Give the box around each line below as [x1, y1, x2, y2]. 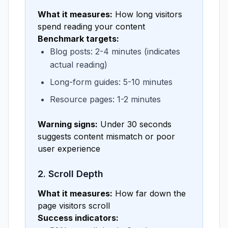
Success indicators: [38, 213, 119, 223]
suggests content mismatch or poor [38, 131, 175, 141]
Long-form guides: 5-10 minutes [50, 77, 173, 87]
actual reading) [50, 60, 107, 70]
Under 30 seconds [98, 119, 172, 129]
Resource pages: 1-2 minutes [50, 94, 161, 104]
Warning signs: [38, 119, 98, 129]
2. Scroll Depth [38, 168, 103, 179]
